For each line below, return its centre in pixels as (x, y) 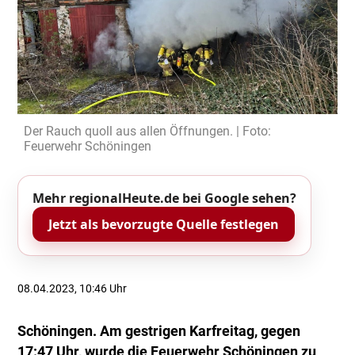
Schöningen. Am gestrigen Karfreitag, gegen (159, 332)
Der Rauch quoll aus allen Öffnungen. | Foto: (148, 131)
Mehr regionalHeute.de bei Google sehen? (164, 198)
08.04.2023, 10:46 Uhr (73, 289)
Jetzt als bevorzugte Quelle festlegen (164, 224)
